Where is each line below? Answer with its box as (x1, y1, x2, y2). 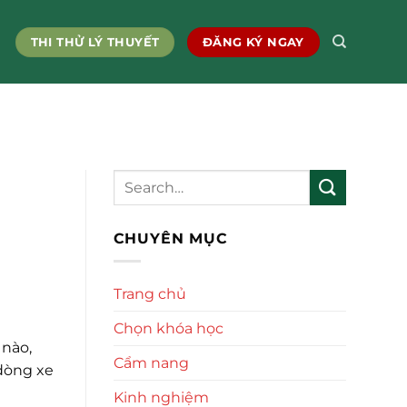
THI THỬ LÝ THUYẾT (30, 34, 160, 49)
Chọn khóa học (113, 319, 223, 337)
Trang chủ (113, 284, 186, 303)
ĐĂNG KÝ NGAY (203, 34, 304, 49)
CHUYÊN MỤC (113, 230, 228, 247)
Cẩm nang (113, 353, 189, 372)
